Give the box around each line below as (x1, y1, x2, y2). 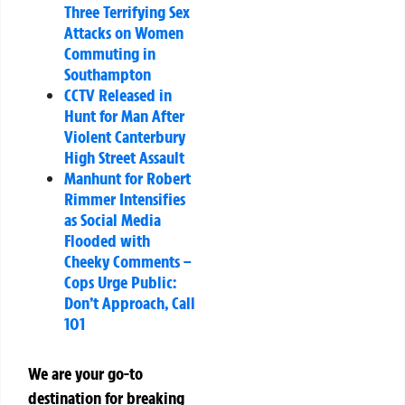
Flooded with (64, 230, 150, 252)
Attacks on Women (64, 22, 184, 44)
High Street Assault (64, 146, 184, 169)
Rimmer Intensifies (64, 188, 185, 211)
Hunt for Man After (64, 105, 184, 127)
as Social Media (64, 209, 161, 231)
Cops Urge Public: (64, 271, 176, 294)
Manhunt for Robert (64, 167, 191, 190)
